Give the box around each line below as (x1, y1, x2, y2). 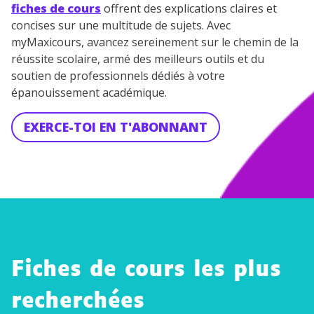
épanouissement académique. (11, 85, 167, 100)
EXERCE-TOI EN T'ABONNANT (24, 118, 207, 135)
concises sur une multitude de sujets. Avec (11, 18, 231, 33)
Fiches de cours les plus (11, 259, 281, 281)
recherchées (11, 291, 144, 313)
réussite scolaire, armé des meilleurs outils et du (11, 51, 264, 67)
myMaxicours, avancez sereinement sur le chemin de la (11, 34, 299, 50)
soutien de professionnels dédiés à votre (11, 68, 225, 83)
